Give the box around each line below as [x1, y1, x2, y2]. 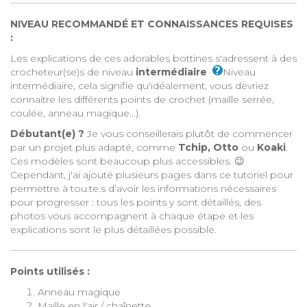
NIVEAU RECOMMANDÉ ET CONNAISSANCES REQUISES [10, 18, 293, 30]
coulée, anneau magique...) [10, 107, 138, 119]
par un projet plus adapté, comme [10, 141, 178, 153]
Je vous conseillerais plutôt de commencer [84, 127, 293, 140]
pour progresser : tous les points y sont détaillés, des [10, 196, 261, 208]
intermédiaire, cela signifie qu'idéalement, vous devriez [10, 79, 269, 92]
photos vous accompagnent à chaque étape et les [10, 210, 254, 222]
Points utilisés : [10, 265, 90, 278]
